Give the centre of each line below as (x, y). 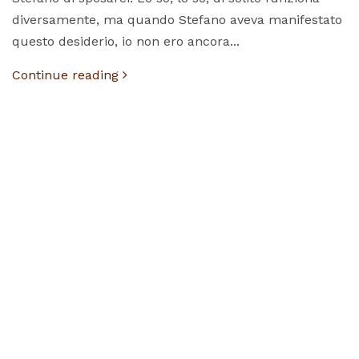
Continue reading (67, 75)
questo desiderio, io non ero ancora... (126, 41)
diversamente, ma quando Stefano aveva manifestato (177, 19)
